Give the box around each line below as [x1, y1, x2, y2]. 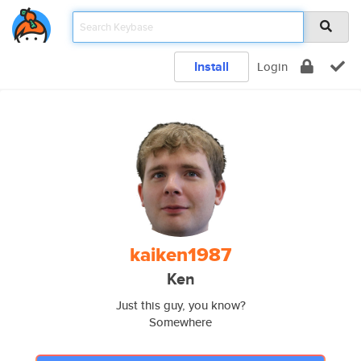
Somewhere [149, 313, 212, 330]
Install [194, 57, 229, 76]
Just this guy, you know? [115, 297, 246, 313]
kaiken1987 [130, 240, 231, 269]
